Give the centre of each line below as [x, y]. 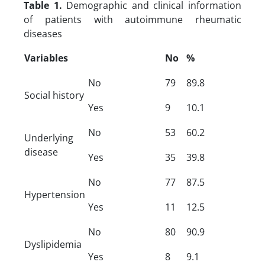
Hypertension [55, 194]
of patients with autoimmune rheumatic [132, 19]
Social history [54, 95]
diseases [43, 33]
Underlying [49, 138]
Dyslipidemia [53, 244]
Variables [46, 58]
